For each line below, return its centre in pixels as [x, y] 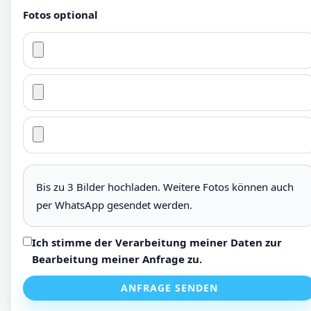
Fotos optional [60, 15]
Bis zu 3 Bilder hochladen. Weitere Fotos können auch [165, 187]
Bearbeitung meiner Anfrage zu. [117, 259]
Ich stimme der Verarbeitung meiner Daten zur [157, 242]
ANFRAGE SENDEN [169, 288]
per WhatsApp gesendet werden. [114, 205]
